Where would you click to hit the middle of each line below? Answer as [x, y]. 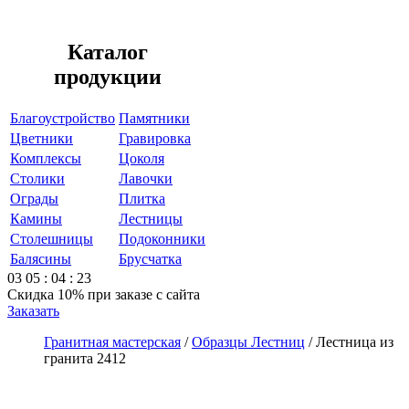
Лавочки [146, 178]
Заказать [33, 310]
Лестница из [355, 341]
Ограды [34, 198]
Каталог [108, 52]
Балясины [41, 258]
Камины [36, 218]
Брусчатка [150, 258]
